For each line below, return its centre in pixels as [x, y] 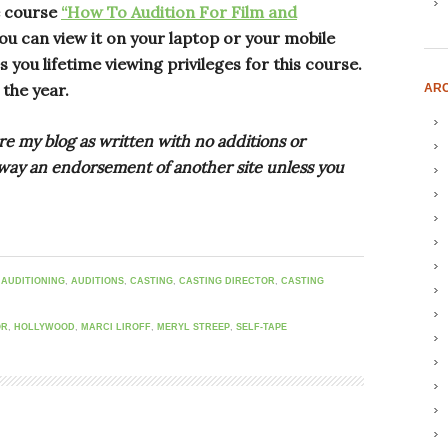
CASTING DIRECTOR [227, 281]
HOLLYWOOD [44, 327]
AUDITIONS [97, 281]
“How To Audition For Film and [179, 12]
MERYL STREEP [193, 327]
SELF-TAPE [261, 327]
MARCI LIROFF [116, 327]
